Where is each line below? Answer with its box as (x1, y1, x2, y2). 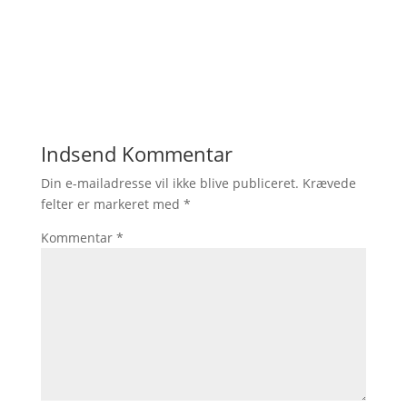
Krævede (302, 174, 356, 192)
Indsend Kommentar (40, 140, 233, 167)
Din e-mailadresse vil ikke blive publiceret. (40, 174, 299, 192)
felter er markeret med (40, 195, 184, 213)
